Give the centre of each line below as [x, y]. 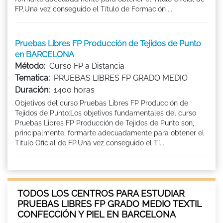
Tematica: [32, 78]
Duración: [32, 90]
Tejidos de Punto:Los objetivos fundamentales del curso [106, 113]
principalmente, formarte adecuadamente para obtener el [110, 133]
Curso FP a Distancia [87, 66]
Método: [30, 66]
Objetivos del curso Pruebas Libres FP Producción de [102, 103]
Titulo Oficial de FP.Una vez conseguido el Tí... [90, 143]
